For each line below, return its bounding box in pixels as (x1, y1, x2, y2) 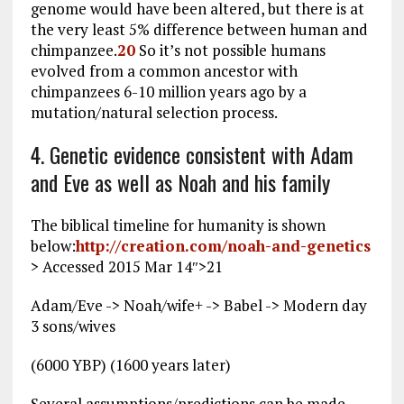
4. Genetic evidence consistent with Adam (30, 137, 353, 170)
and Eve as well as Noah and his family (30, 165, 330, 198)
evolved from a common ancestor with (30, 60, 298, 81)
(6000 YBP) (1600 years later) (30, 353, 231, 375)
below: (30, 234, 76, 256)
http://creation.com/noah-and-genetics (75, 234, 371, 256)
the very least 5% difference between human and (30, 18, 368, 40)
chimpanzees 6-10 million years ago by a (30, 80, 307, 102)
